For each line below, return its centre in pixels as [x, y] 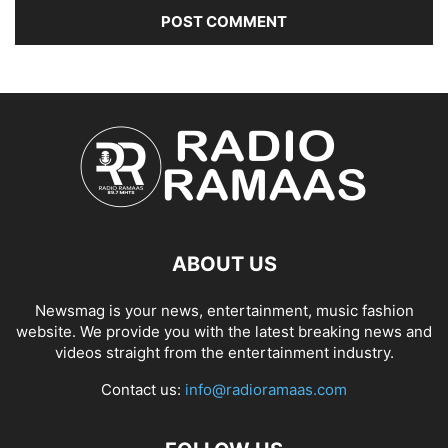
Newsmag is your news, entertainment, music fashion [224, 311]
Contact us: [143, 390]
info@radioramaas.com [266, 390]
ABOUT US [224, 264]
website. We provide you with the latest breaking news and [224, 332]
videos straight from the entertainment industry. [224, 353]
